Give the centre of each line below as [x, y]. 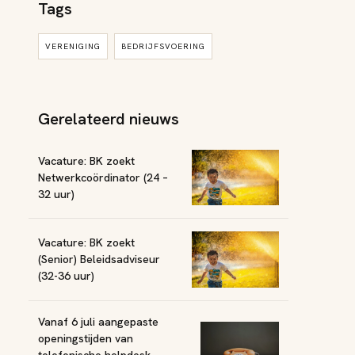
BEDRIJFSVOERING [163, 46]
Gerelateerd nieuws [109, 119]
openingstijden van [86, 338]
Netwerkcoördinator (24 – [103, 177]
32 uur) [56, 194]
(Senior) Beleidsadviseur [99, 260]
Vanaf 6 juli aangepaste [98, 321]
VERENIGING [73, 46]
